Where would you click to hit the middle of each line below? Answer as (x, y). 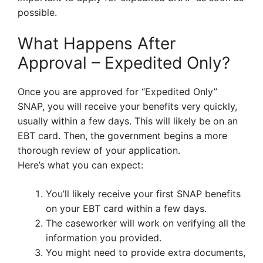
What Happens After (97, 44)
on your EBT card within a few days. (126, 209)
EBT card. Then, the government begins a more (122, 136)
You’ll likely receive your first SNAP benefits (143, 194)
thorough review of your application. (99, 151)
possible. (37, 13)
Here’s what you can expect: (80, 165)
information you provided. (104, 238)
